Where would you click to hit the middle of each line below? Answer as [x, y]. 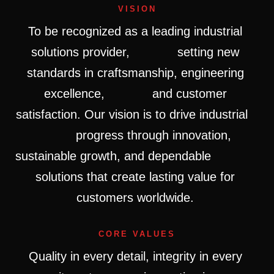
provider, [110, 52]
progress [102, 135]
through [150, 135]
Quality [49, 257]
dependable [183, 156]
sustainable [48, 156]
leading [173, 31]
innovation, [204, 135]
